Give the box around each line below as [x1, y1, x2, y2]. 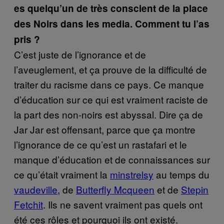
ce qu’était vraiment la [14, 167, 110, 181]
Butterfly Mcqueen [76, 182, 154, 196]
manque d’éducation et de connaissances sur [14, 152, 210, 166]
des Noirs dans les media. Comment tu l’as [14, 16, 209, 30]
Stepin [181, 182, 208, 196]
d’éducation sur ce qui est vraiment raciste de [14, 92, 208, 106]
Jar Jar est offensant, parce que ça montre [14, 122, 195, 136]
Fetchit [14, 197, 43, 211]
